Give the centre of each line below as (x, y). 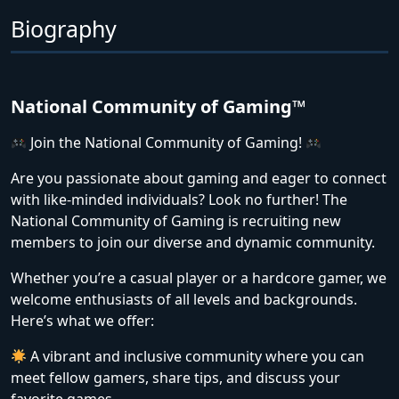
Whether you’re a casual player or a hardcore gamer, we (199, 278)
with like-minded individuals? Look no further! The (179, 199)
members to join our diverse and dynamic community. (193, 242)
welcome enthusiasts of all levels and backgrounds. (184, 299)
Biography (64, 28)
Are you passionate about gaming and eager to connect (199, 178)
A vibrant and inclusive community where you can (196, 356)
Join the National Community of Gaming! (167, 142)
